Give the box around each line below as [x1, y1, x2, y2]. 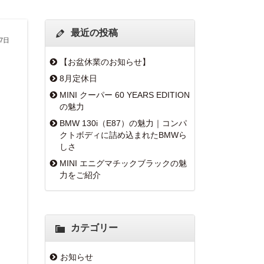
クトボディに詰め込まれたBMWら [60, 130, 187, 140]
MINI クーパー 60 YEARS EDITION [60, 90, 190, 100]
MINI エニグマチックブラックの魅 [60, 159, 187, 168]
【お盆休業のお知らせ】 [60, 57, 150, 67]
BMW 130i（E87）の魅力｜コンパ [60, 118, 187, 128]
